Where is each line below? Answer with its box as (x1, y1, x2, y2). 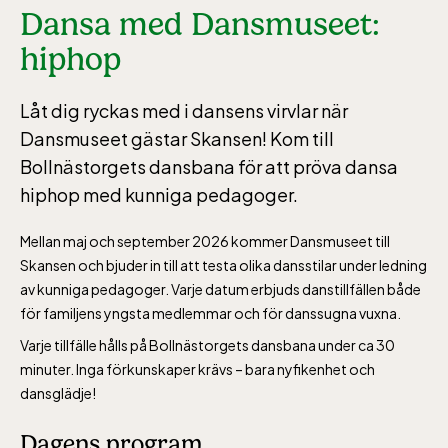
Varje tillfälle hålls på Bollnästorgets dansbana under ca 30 (20, 335, 395, 354)
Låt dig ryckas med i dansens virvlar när (20, 98, 348, 122)
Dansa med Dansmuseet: (20, 4, 380, 43)
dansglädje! (20, 383, 96, 402)
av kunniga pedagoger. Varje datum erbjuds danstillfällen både (20, 279, 421, 298)
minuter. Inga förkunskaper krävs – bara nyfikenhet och (20, 359, 375, 378)
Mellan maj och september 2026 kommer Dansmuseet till (20, 231, 390, 250)
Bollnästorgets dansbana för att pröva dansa (20, 154, 398, 178)
